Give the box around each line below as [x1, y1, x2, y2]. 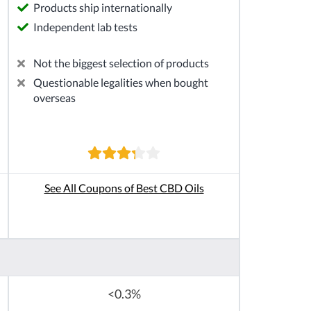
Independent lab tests [33, 20, 137, 34]
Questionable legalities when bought [33, 76, 208, 90]
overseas [33, 91, 76, 105]
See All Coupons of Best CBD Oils [44, 181, 204, 195]
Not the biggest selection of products [33, 56, 209, 70]
